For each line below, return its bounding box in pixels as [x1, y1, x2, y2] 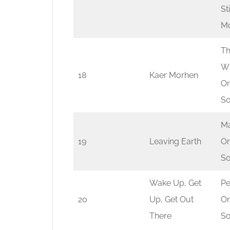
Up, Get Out [149, 195, 194, 204]
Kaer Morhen [149, 70, 198, 80]
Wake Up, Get [149, 178, 201, 188]
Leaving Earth [149, 137, 201, 146]
